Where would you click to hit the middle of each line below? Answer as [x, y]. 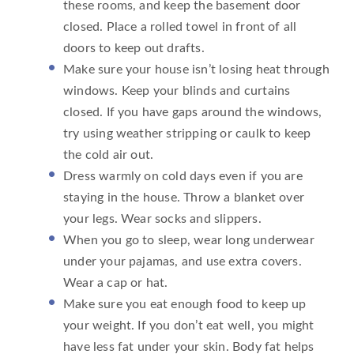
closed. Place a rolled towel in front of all [180, 26]
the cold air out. [109, 154]
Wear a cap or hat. [116, 282]
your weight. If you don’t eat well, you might [189, 325]
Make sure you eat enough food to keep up [185, 304]
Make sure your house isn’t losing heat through [196, 69]
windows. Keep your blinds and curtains [177, 90]
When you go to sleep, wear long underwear [189, 240]
